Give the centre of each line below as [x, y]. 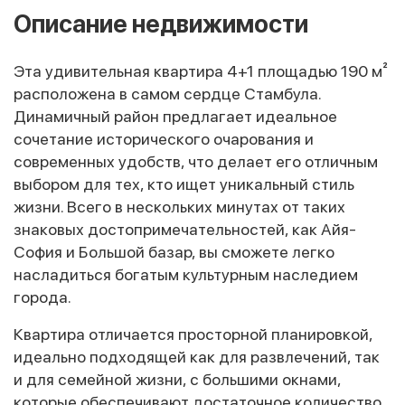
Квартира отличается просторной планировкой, [193, 334]
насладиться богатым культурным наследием [186, 275]
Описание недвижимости [161, 24]
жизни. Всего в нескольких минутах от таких [179, 207]
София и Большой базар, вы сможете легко [174, 252]
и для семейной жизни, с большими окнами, [177, 380]
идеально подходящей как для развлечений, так [197, 357]
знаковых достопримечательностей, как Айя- [185, 230]
